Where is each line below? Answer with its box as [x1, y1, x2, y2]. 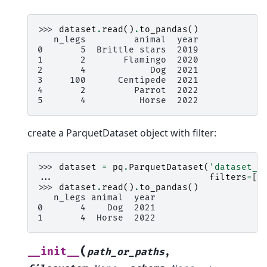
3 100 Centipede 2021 [38, 75, 198, 86]
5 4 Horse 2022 [38, 95, 198, 106]
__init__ [27, 245, 80, 258]
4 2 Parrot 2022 [38, 85, 198, 96]
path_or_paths [87, 246, 164, 258]
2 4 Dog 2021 [38, 65, 198, 76]
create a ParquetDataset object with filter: [27, 126, 216, 140]
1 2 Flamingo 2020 [38, 55, 198, 66]
